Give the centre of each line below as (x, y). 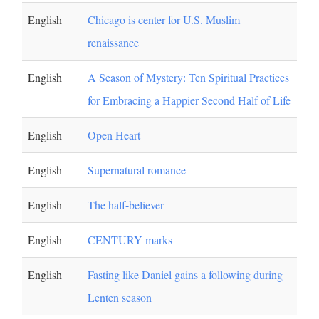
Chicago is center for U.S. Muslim (164, 20)
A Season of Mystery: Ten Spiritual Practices (188, 77)
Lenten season (120, 297)
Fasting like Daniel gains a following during (185, 274)
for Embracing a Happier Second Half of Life (189, 100)
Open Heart (114, 135)
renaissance (113, 42)
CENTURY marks (130, 240)
